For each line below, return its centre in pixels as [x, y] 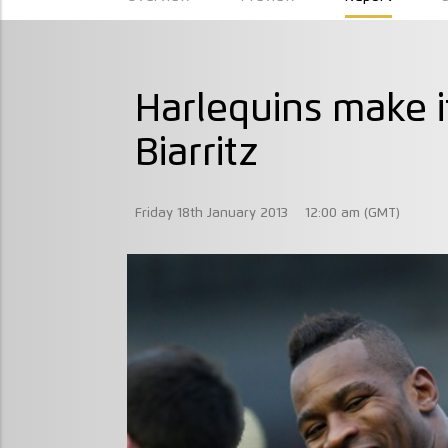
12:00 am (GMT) [353, 212]
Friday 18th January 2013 [211, 212]
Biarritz [196, 154]
